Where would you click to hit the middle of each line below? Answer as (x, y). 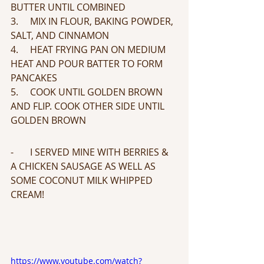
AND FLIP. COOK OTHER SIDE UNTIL (89, 106)
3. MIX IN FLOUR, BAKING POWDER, (93, 21)
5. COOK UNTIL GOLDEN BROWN (88, 92)
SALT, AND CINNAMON (61, 35)
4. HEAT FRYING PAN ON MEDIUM (89, 49)
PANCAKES (34, 77)
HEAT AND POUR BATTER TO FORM (88, 63)
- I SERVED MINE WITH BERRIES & (91, 152)
